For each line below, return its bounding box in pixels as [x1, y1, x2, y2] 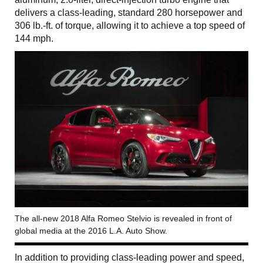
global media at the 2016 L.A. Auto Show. [15, 225, 167, 235]
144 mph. [15, 33, 53, 44]
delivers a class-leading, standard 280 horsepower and [15, 8, 242, 18]
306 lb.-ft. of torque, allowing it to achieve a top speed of [15, 21, 245, 31]
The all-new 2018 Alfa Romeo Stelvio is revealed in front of [15, 213, 232, 223]
